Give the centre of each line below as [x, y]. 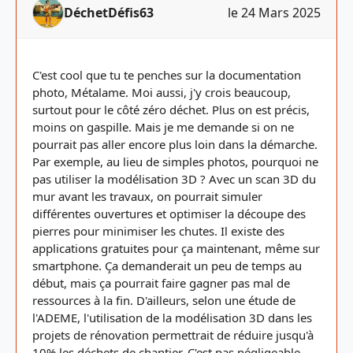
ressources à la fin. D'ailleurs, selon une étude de [164, 300]
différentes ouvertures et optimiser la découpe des [169, 214]
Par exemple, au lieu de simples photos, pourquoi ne [175, 162]
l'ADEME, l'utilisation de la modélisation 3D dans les [172, 318]
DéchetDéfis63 [109, 13]
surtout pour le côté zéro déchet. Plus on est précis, [171, 110]
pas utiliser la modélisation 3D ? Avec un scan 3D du [174, 179]
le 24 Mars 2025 [274, 13]
